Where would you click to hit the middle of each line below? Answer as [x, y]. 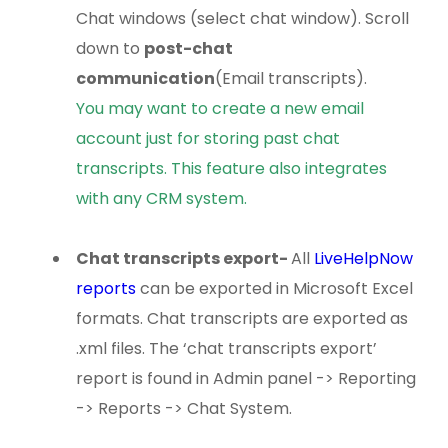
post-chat [189, 48]
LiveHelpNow [364, 258]
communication [146, 78]
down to [110, 48]
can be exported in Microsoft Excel [275, 288]
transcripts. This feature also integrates [232, 168]
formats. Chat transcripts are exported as [242, 318]
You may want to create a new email [220, 108]
